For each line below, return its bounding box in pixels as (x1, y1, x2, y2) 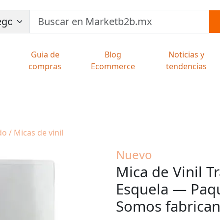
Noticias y (168, 49, 205, 60)
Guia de (30, 49, 59, 60)
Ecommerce (90, 61, 135, 72)
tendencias (166, 61, 207, 72)
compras (28, 61, 62, 72)
